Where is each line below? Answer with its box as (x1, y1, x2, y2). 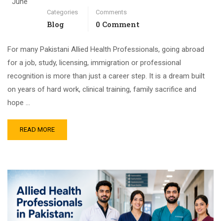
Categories (47, 8, 78, 16)
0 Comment (96, 19, 140, 29)
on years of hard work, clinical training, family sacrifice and (7, 84, 196, 94)
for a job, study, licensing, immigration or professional (7, 58, 181, 67)
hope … (7, 98, 30, 107)
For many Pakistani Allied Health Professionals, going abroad (7, 44, 204, 54)
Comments (96, 8, 127, 16)
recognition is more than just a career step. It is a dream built (7, 71, 205, 80)
